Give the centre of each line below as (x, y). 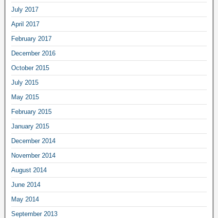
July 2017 (25, 9)
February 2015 (31, 112)
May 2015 (25, 97)
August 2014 (29, 170)
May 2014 (25, 199)
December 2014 (33, 141)
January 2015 (30, 126)
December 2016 (33, 53)
